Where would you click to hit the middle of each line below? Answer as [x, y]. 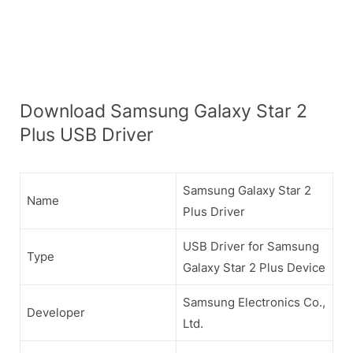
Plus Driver [214, 211]
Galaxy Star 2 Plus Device [254, 267]
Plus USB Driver [87, 134]
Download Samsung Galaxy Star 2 [163, 110]
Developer [56, 312]
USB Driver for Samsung [251, 246]
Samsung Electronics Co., [254, 302]
